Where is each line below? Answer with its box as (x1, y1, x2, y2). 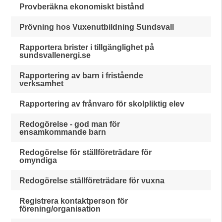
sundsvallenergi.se (19, 51, 91, 59)
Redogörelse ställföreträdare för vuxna (19, 176, 165, 185)
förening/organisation (19, 205, 101, 213)
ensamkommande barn (19, 128, 107, 136)
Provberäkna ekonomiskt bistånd (19, 2, 145, 11)
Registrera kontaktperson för (19, 197, 128, 205)
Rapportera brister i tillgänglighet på (19, 43, 155, 52)
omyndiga (19, 156, 57, 165)
